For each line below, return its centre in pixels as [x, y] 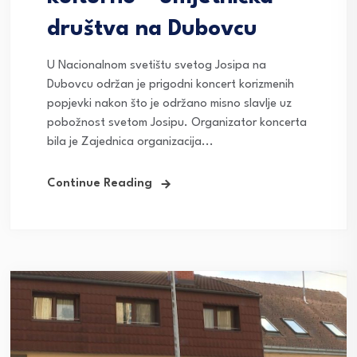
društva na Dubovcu [152, 29]
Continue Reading [100, 183]
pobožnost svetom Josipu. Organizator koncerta [177, 123]
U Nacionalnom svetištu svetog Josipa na [157, 65]
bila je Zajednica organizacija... [130, 142]
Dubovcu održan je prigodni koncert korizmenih [171, 84]
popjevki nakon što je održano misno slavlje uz [169, 104]
